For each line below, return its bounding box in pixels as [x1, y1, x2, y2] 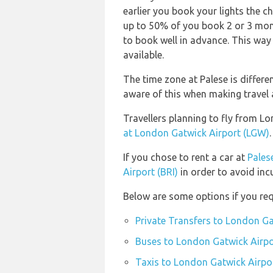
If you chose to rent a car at [123, 152, 247, 163]
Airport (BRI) [123, 166, 178, 177]
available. [123, 49, 164, 60]
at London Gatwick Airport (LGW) [123, 127, 269, 138]
